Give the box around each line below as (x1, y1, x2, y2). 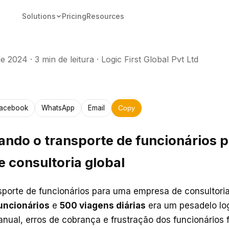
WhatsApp (41, 104, 75, 112)
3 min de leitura (35, 54, 94, 64)
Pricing (61, 12, 86, 20)
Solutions (21, 12, 56, 20)
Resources (86, 12, 124, 20)
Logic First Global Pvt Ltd (101, 54, 198, 64)
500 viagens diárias (60, 200, 146, 211)
